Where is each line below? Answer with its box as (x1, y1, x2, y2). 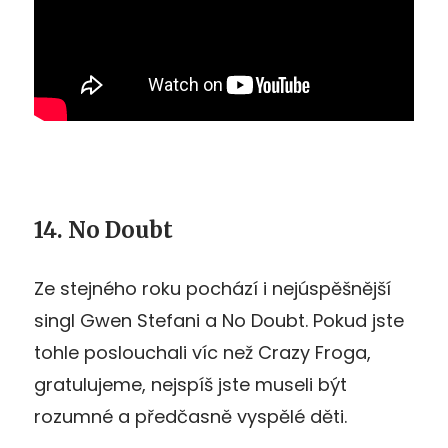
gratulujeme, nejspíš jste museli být (34, 371, 347, 397)
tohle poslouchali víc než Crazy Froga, (34, 339, 371, 365)
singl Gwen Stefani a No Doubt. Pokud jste (34, 307, 404, 333)
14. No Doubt (34, 215, 173, 244)
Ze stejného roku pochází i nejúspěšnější (34, 275, 391, 301)
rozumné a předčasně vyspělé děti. (34, 403, 347, 429)
